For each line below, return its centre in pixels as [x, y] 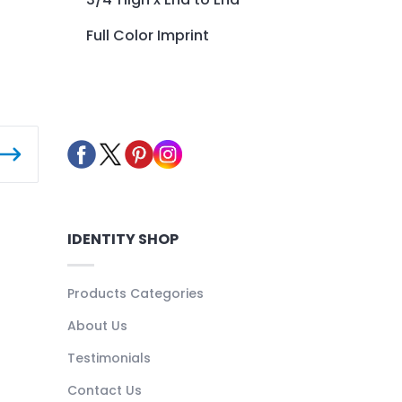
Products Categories [135, 294]
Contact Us [104, 391]
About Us [97, 326]
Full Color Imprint [148, 35]
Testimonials [109, 358]
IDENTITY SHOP [122, 240]
